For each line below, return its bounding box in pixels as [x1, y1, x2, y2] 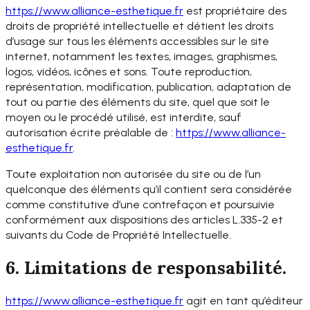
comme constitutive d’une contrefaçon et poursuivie [6, 198, 275, 212]
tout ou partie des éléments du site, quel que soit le [6, 95, 270, 109]
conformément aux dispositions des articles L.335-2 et [6, 213, 283, 227]
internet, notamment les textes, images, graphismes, [6, 49, 277, 63]
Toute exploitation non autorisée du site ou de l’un [6, 167, 261, 181]
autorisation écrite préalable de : [6, 125, 176, 139]
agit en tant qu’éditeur [183, 293, 303, 307]
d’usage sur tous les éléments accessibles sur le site [6, 34, 269, 48]
